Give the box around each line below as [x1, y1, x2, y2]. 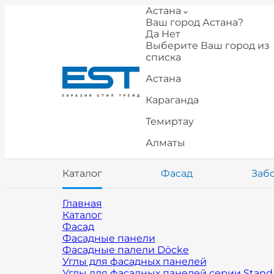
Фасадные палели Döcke [62, 244, 189, 256]
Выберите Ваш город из [145, 40, 270, 51]
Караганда [145, 94, 199, 106]
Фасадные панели [62, 232, 155, 244]
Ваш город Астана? [145, 17, 243, 28]
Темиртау [145, 116, 194, 127]
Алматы [145, 137, 185, 149]
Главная [62, 198, 102, 209]
